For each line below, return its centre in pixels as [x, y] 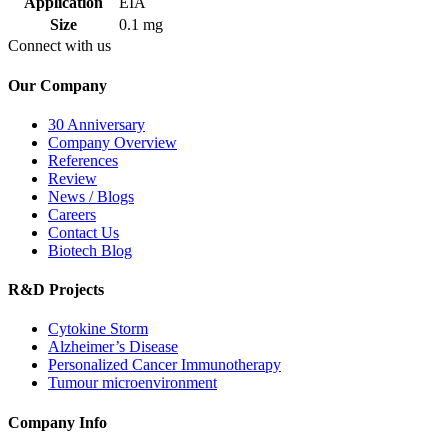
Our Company [57, 85]
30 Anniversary [96, 124]
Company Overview [112, 142]
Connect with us [59, 46]
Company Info [57, 422]
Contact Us [83, 232]
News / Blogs [91, 196]
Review [72, 178]
